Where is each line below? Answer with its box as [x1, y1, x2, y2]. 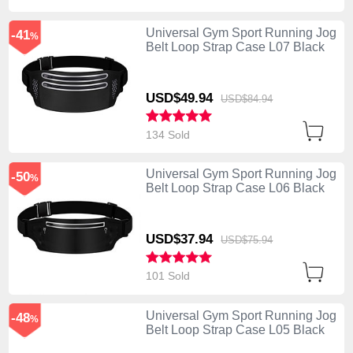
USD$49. [145, 90, 199, 106]
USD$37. [145, 232, 199, 247]
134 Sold [145, 128, 193, 141]
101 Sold [145, 269, 193, 283]
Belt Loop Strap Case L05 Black [145, 322, 325, 336]
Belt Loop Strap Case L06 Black [145, 181, 325, 195]
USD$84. [221, 93, 262, 106]
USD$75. [221, 234, 262, 247]
